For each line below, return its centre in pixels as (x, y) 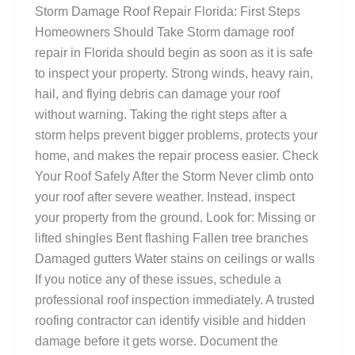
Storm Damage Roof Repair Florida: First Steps (168, 12)
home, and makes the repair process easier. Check (177, 156)
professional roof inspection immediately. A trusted (175, 300)
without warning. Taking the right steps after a (161, 115)
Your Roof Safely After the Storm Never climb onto (174, 177)
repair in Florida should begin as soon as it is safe (174, 53)
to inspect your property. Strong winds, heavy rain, (174, 74)
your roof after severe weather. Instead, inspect (165, 197)
